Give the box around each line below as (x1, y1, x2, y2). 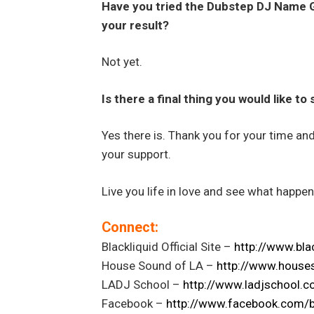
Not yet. (101, 55, 142, 69)
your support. (101, 147, 171, 162)
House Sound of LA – (101, 259, 217, 273)
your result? (101, 18, 169, 32)
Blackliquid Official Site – (101, 240, 234, 254)
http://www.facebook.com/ (165, 296, 309, 311)
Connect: (101, 219, 158, 236)
